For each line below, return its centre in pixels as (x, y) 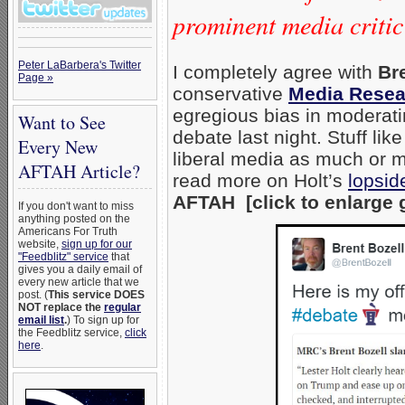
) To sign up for (103, 320)
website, (40, 244)
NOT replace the (61, 307)
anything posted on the (74, 219)
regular (122, 307)
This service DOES (96, 295)
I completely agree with (275, 71)
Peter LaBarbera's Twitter (80, 65)
